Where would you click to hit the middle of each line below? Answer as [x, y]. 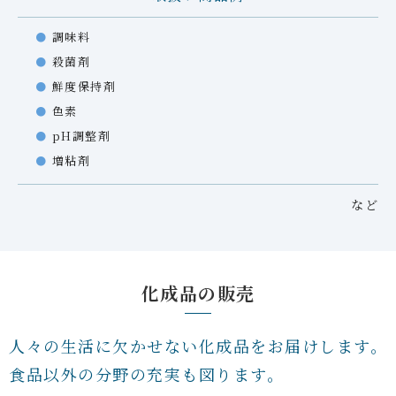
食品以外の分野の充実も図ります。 [146, 373]
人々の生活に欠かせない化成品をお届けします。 [198, 345]
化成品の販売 [198, 293]
